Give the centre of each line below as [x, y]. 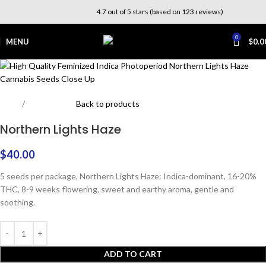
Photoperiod [50, 104]
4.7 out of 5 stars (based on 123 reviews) [160, 12]
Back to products [108, 104]
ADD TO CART [133, 254]
